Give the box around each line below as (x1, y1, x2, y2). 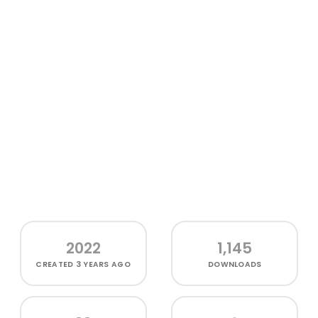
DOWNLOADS (208, 258, 262, 270)
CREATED (35, 258, 76, 270)
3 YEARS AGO (75, 258, 131, 270)
